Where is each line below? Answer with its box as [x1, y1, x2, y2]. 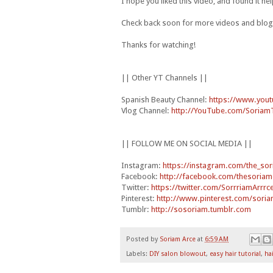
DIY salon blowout [149, 250, 206, 258]
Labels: [126, 250, 149, 258]
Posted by [126, 235, 160, 244]
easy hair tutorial [210, 250, 261, 258]
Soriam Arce [160, 235, 196, 244]
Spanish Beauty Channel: [121, 95, 209, 105]
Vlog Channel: [121, 106, 171, 116]
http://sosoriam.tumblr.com [151, 205, 251, 214]
